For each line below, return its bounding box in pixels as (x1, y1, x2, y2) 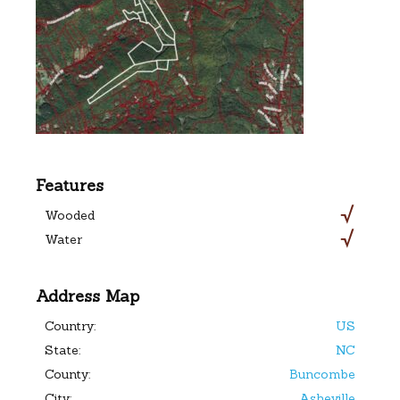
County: (44, 365, 90, 382)
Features (35, 174, 104, 196)
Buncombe (289, 365, 356, 382)
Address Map (35, 285, 139, 306)
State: (44, 341, 80, 358)
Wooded (44, 206, 95, 223)
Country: (44, 317, 96, 334)
